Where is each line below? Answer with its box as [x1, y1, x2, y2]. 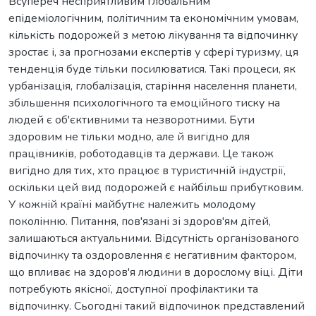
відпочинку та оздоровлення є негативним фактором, [8, 247, 296, 263]
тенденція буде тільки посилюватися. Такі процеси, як [8, 61, 296, 77]
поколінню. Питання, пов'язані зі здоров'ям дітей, [8, 213, 271, 229]
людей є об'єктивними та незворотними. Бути [8, 111, 255, 128]
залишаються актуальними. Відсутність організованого [8, 230, 299, 246]
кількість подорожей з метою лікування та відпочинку [8, 27, 298, 43]
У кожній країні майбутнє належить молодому [8, 196, 255, 212]
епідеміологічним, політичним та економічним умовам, [8, 10, 298, 26]
